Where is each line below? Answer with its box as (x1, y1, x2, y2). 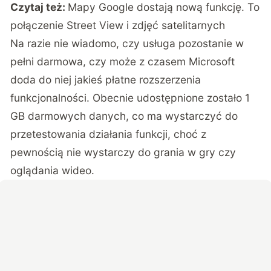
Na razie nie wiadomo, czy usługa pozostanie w (10, 36, 244, 50)
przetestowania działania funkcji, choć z (10, 127, 207, 140)
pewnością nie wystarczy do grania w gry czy (10, 145, 237, 158)
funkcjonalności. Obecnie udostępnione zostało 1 (10, 91, 250, 104)
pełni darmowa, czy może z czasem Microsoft (10, 54, 235, 68)
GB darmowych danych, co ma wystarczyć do (10, 109, 238, 122)
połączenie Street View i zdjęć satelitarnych (10, 18, 226, 31)
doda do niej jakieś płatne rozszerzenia (10, 73, 201, 86)
